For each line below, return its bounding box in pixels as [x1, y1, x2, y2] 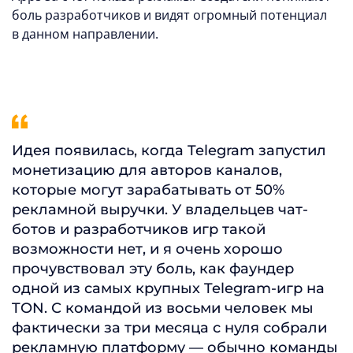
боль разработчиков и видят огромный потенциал [12, 6, 327, 24]
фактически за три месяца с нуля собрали [12, 319, 327, 337]
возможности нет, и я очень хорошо [12, 240, 283, 258]
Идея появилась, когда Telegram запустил [12, 142, 326, 160]
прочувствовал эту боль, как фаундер [12, 260, 294, 278]
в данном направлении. [12, 25, 158, 43]
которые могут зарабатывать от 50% [12, 181, 284, 199]
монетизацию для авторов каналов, [12, 162, 282, 180]
